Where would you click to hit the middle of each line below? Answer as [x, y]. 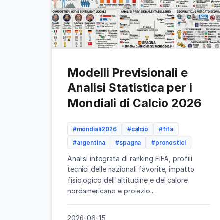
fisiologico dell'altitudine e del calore [127, 180]
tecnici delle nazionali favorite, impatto [131, 169]
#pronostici [168, 142]
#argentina [89, 142]
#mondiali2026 [95, 129]
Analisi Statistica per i [130, 88]
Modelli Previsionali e [127, 72]
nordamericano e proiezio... [111, 191]
